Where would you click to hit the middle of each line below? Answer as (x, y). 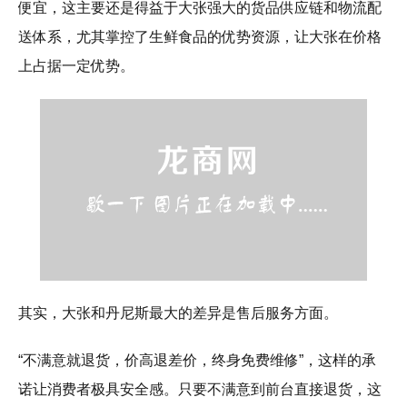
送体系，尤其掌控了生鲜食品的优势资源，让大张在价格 (200, 37)
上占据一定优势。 (76, 66)
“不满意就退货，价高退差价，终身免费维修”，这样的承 (197, 361)
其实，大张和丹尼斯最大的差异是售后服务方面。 (178, 313)
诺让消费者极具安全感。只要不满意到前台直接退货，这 (200, 390)
